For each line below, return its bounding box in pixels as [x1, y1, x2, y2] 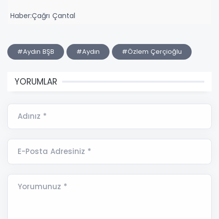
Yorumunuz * [18, 181, 67, 192]
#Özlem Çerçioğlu [122, 46, 182, 56]
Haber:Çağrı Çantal [10, 10, 75, 21]
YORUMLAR [15, 75, 57, 88]
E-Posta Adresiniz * [18, 146, 91, 156]
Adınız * [18, 110, 47, 121]
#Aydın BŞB [17, 46, 54, 56]
